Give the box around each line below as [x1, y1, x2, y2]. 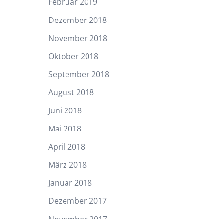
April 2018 [48, 141, 85, 152]
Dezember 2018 [48, 14, 107, 25]
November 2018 [48, 32, 107, 44]
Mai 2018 [48, 123, 81, 134]
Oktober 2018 [48, 50, 98, 62]
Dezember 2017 [48, 195, 107, 206]
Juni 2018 [48, 105, 82, 116]
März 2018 [48, 159, 87, 170]
